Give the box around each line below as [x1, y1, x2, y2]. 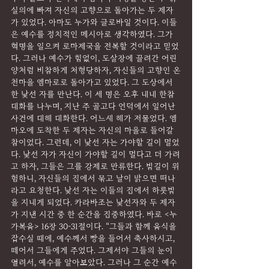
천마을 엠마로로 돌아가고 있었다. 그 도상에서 [11, 79, 175, 86]
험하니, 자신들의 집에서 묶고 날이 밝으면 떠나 [11, 175, 175, 183]
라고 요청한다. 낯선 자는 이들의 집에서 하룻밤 [11, 187, 175, 195]
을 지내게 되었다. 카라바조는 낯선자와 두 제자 [11, 199, 175, 207]
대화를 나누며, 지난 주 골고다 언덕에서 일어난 [11, 103, 178, 110]
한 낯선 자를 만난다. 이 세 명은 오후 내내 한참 [11, 91, 177, 98]
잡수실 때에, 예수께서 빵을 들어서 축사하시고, [11, 235, 177, 243]
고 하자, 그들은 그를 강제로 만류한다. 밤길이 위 [11, 163, 180, 171]
